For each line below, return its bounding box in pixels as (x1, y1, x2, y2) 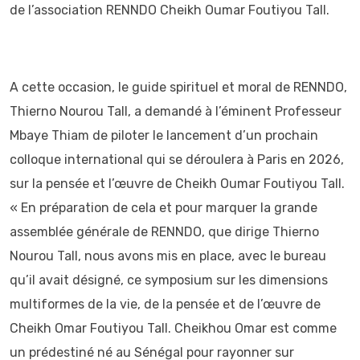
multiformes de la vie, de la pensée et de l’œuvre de (10, 297, 321, 312)
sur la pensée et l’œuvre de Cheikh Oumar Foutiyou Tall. (10, 176, 345, 191)
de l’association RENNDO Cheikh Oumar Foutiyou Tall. (10, 2, 329, 18)
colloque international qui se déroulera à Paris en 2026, (10, 152, 344, 167)
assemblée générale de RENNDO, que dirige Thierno (10, 224, 319, 239)
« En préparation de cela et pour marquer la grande (10, 200, 317, 215)
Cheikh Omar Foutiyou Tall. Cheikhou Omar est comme (10, 321, 337, 336)
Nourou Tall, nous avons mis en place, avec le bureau (10, 248, 326, 264)
